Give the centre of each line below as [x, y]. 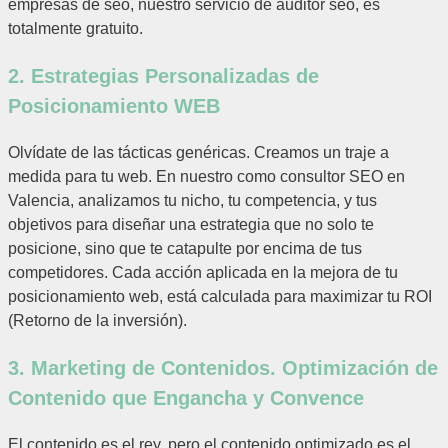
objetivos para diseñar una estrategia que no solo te [191, 225]
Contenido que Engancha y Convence [186, 398]
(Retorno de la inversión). [97, 321]
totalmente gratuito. [75, 29]
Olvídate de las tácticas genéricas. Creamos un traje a [198, 153]
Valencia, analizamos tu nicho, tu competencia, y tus [192, 201]
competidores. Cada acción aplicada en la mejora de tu [203, 273]
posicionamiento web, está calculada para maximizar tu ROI [220, 297]
